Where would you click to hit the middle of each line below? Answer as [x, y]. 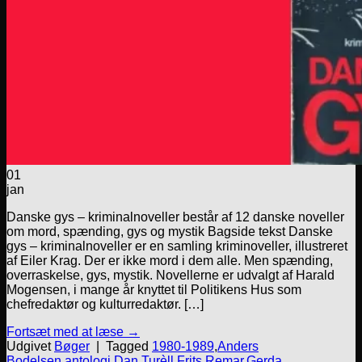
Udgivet [30, 347]
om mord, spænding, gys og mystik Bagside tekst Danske [170, 232]
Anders [238, 347]
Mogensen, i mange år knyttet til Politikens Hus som [154, 290]
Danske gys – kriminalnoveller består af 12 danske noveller [175, 217]
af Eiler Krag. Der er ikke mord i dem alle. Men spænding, [170, 261]
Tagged [129, 347]
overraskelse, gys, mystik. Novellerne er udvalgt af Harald [170, 276]
